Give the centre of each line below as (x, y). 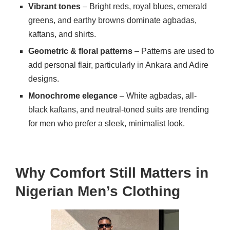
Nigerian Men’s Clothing (98, 191)
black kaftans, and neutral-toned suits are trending (119, 109)
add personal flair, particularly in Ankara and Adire (118, 65)
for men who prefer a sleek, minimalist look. (107, 123)
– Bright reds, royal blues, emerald (144, 6)
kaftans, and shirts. (62, 34)
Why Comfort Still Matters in (112, 172)
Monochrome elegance (73, 95)
